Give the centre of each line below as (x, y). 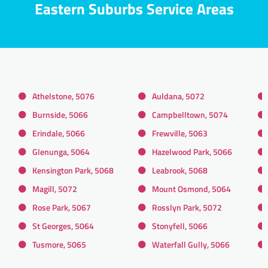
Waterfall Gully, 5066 (191, 244)
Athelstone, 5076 (63, 96)
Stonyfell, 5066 (180, 226)
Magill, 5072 (55, 188)
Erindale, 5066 (59, 133)
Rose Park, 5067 (62, 207)
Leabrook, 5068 (180, 170)
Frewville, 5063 (180, 133)
